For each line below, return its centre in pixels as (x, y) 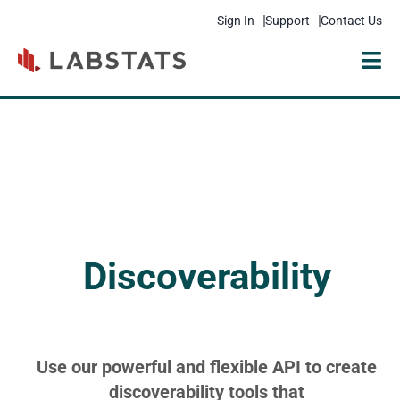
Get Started (53, 274)
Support (287, 21)
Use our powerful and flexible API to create (207, 367)
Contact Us (351, 21)
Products (46, 151)
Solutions (48, 110)
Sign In (236, 21)
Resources (50, 192)
